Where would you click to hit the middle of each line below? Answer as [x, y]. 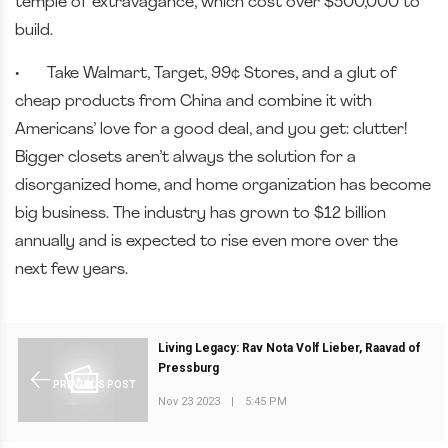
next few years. [71, 269]
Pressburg [189, 368]
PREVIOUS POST [93, 385]
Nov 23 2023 [189, 402]
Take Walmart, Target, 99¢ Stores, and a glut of [222, 73]
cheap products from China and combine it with [193, 101]
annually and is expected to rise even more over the [206, 241]
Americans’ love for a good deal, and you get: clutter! [211, 129]
